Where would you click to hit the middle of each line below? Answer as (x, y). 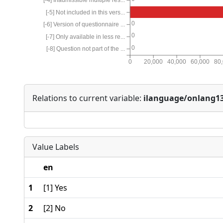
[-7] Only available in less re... (86, 36)
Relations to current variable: (88, 98)
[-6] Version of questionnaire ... (84, 24)
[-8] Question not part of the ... (86, 49)
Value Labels (56, 147)
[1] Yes (55, 188)
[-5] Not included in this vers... (86, 12)
